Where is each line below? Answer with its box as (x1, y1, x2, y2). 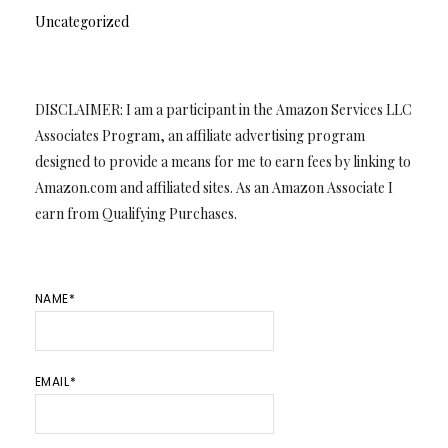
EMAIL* (34, 372, 77, 390)
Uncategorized (34, 12, 129, 32)
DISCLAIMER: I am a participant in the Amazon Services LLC (34, 100, 412, 120)
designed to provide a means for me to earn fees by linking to (34, 152, 411, 172)
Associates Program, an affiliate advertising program (34, 126, 365, 146)
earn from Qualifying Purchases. (34, 204, 237, 224)
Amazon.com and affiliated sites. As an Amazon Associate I (34, 178, 393, 198)
